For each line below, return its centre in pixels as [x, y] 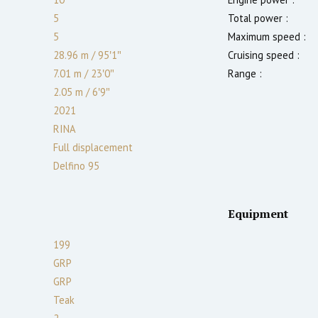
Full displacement [93, 147]
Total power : [258, 18]
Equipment [258, 213]
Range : [245, 73]
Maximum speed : [267, 36]
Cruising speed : [264, 55]
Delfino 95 [76, 165]
